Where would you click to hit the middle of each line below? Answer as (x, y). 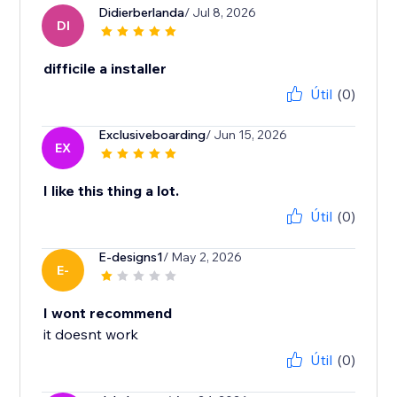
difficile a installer (105, 69)
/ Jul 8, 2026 (221, 13)
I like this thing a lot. (112, 191)
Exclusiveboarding (152, 135)
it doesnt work (91, 335)
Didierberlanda (142, 13)
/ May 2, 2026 (203, 257)
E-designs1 (131, 257)
